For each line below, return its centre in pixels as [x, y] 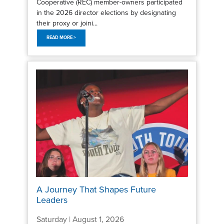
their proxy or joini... [67, 23]
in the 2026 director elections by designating [106, 12]
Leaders [52, 200]
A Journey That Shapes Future [96, 189]
